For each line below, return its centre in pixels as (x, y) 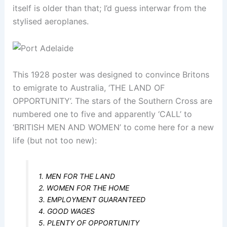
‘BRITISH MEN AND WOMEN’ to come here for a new (113, 127)
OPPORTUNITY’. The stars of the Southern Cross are (112, 101)
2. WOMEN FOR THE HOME (84, 188)
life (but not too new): (54, 140)
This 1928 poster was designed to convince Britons (111, 74)
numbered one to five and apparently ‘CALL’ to (102, 114)
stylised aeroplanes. (50, 22)
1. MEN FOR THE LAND (77, 176)
